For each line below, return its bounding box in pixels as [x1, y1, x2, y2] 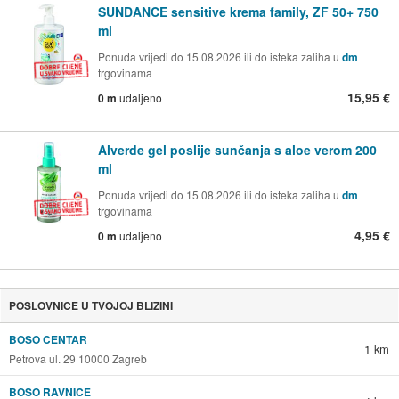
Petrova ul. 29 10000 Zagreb [8, 350, 147, 366]
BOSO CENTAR [8, 330, 87, 347]
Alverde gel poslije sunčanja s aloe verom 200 [98, 140, 377, 159]
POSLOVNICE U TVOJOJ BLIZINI [8, 297, 173, 313]
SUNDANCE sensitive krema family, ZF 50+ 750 [98, 2, 379, 20]
